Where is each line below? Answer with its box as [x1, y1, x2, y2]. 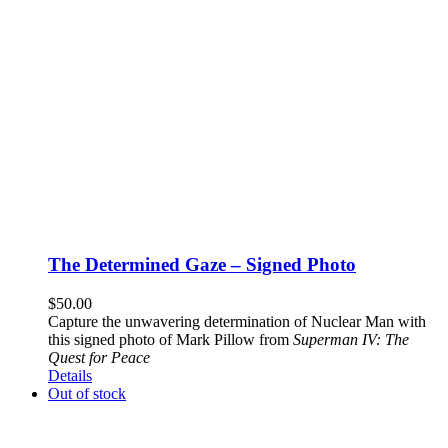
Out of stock [48, 384, 126, 402]
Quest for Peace [48, 348, 150, 366]
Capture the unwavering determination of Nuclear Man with [48, 312, 426, 330]
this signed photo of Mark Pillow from [48, 330, 293, 348]
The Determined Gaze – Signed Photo [48, 254, 356, 276]
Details [48, 366, 92, 384]
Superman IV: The [293, 330, 409, 348]
